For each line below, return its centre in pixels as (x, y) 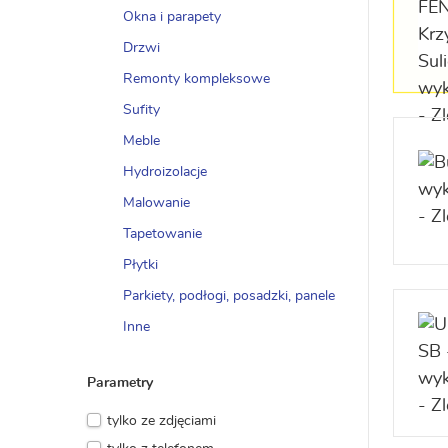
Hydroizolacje (165, 172)
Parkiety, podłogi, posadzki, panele (229, 296)
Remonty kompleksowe (196, 79)
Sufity (141, 110)
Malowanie (156, 203)
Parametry (120, 383)
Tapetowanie (162, 234)
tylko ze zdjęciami (161, 421)
